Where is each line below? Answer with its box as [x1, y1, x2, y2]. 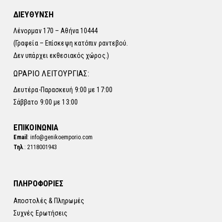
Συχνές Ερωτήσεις [13, 209, 68, 218]
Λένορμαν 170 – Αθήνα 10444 [13, 27, 98, 35]
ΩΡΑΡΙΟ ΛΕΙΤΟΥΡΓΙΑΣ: [13, 68, 89, 79]
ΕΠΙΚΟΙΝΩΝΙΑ [13, 122, 59, 132]
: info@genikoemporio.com [27, 133, 93, 141]
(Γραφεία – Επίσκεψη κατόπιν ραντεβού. [13, 39, 128, 48]
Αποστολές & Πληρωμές [13, 197, 84, 205]
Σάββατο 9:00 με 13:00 [13, 98, 78, 107]
